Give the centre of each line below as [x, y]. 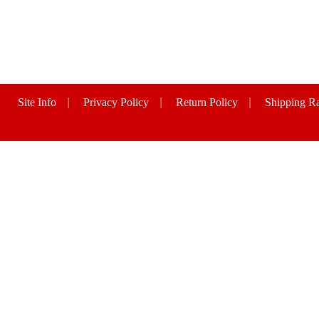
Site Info [37, 102]
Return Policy [207, 102]
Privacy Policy [116, 102]
